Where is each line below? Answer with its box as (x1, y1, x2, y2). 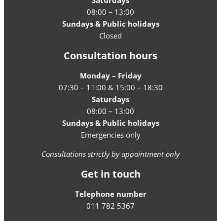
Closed (99, 31, 122, 41)
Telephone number (74, 189, 147, 199)
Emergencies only (80, 130, 141, 140)
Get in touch (80, 167, 141, 181)
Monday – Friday (79, 71, 142, 81)
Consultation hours (64, 48, 157, 62)
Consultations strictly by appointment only (41, 149, 180, 159)
